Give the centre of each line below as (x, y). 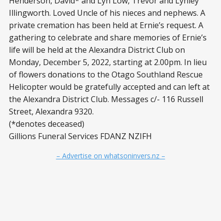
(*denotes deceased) (47, 124)
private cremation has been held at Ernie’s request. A (106, 25)
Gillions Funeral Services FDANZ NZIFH (80, 136)
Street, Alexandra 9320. (51, 112)
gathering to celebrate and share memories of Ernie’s (108, 38)
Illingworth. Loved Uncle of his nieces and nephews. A (107, 13)
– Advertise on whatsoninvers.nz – (110, 156)
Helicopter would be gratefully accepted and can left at (109, 87)
